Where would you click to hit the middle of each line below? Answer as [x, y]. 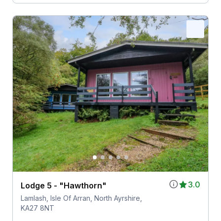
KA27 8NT [37, 208]
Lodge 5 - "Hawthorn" [63, 186]
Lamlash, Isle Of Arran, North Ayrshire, [81, 198]
